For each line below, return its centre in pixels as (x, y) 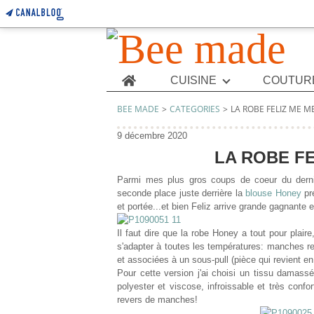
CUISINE (193, 80)
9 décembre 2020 (152, 136)
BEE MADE (138, 109)
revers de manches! (157, 300)
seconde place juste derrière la (182, 193)
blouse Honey (273, 193)
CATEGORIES (195, 109)
